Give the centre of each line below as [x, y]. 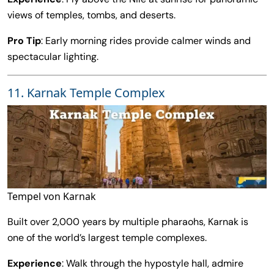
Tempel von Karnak [52, 196]
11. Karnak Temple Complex [86, 93]
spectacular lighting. [53, 57]
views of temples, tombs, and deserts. [91, 15]
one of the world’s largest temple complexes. [107, 237]
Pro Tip [24, 41]
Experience [35, 263]
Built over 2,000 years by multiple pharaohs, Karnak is [128, 221]
